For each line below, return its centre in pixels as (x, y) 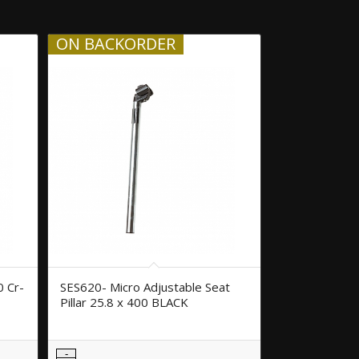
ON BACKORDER (116, 43)
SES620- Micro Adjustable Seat (145, 286)
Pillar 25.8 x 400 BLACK (125, 302)
